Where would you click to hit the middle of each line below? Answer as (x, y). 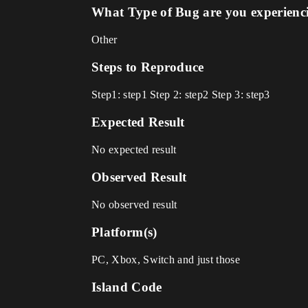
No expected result (134, 150)
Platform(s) (124, 232)
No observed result (134, 205)
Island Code (127, 287)
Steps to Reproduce (148, 67)
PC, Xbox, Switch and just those (166, 260)
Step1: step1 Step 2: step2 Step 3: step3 (181, 95)
